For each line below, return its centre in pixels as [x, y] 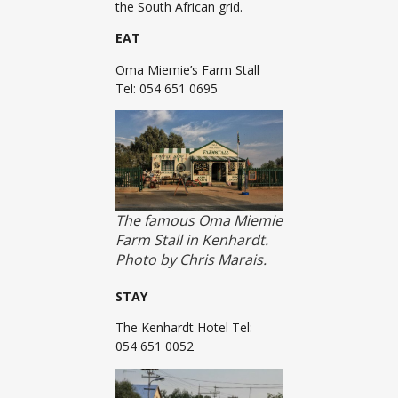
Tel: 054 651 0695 [167, 88]
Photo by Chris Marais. [191, 260]
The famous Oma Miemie [199, 221]
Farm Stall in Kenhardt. [192, 240]
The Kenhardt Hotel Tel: [184, 328]
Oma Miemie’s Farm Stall [187, 69]
